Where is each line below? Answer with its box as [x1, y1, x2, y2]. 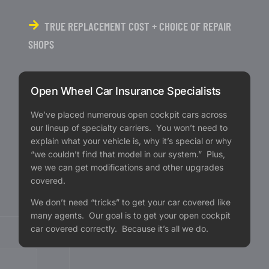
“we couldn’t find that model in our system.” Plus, [31, 149, 226, 159]
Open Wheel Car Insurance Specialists [31, 85, 221, 97]
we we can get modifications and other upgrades [31, 162, 224, 172]
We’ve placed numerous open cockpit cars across [31, 109, 228, 119]
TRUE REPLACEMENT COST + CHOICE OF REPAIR [44, 19, 232, 33]
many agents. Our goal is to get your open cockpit [31, 210, 231, 220]
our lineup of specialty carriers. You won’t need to [31, 122, 228, 133]
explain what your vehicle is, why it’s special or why [31, 136, 232, 146]
